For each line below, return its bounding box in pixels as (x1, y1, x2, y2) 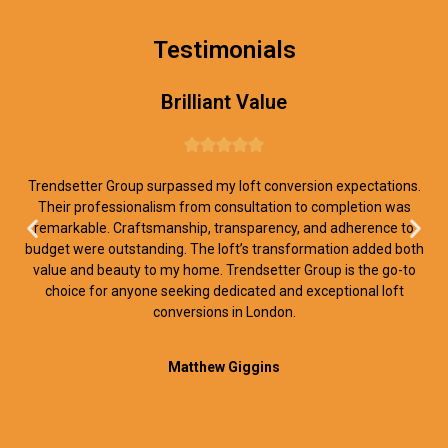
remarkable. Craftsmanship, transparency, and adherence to (34, 219, 414, 236)
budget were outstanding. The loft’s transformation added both (24, 240, 424, 257)
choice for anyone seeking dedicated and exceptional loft (44, 282, 404, 299)
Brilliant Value (161, 89, 287, 114)
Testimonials (152, 35, 296, 64)
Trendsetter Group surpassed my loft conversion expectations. (27, 177, 421, 194)
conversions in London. (152, 303, 296, 320)
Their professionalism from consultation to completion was (37, 198, 411, 215)
